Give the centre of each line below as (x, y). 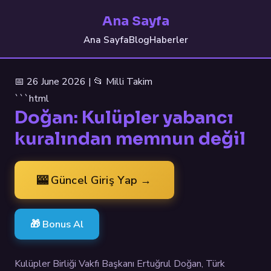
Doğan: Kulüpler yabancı (124, 117)
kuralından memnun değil (130, 139)
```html (32, 99)
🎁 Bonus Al (57, 224)
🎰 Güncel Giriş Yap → (94, 180)
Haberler (168, 40)
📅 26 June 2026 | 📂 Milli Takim (83, 82)
